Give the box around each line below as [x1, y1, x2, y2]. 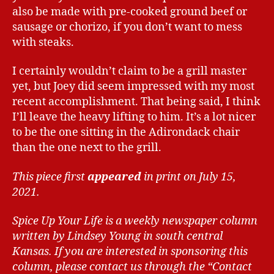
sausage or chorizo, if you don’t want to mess [12, 20, 242, 34]
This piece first [12, 169, 87, 184]
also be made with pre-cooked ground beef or [12, 4, 247, 19]
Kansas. [12, 245, 52, 259]
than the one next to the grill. [12, 141, 161, 155]
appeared [87, 169, 141, 184]
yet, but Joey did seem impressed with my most [12, 80, 254, 94]
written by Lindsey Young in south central [12, 229, 223, 244]
